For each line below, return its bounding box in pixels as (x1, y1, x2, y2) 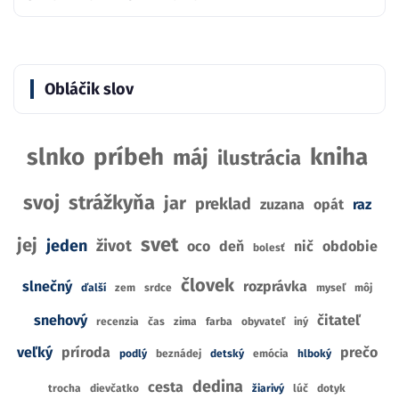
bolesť (252, 241, 285, 255)
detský (209, 347, 244, 361)
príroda (61, 344, 110, 362)
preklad (194, 194, 251, 215)
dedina (192, 377, 243, 397)
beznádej (155, 347, 201, 361)
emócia (252, 347, 289, 361)
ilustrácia (216, 146, 301, 171)
